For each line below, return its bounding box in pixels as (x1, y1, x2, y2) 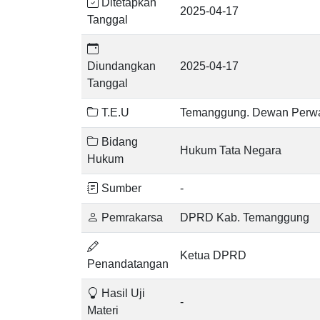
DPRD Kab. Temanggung (180, 211, 309, 224)
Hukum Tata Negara (180, 144, 281, 156)
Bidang (99, 136, 138, 148)
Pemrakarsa (99, 211, 163, 224)
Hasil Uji (99, 287, 145, 299)
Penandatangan (87, 258, 169, 270)
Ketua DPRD (180, 249, 246, 261)
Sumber (99, 182, 141, 194)
